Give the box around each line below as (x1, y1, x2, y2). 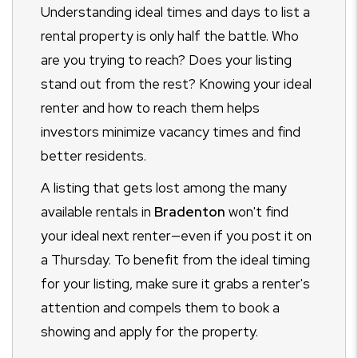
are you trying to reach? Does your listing (41, 51, 292, 70)
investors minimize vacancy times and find (41, 123, 300, 141)
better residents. (41, 147, 146, 165)
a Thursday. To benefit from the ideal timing (41, 251, 310, 269)
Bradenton (154, 203, 225, 221)
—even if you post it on (171, 227, 312, 245)
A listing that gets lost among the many (41, 179, 287, 197)
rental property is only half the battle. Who (41, 27, 299, 46)
